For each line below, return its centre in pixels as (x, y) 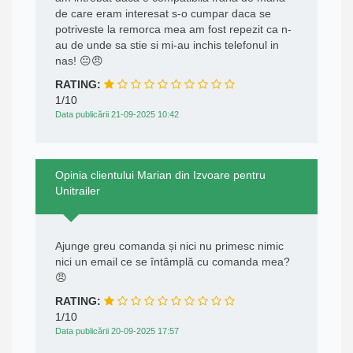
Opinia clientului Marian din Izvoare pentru (160, 175)
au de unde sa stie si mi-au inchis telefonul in (167, 45)
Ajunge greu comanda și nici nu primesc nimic (169, 246)
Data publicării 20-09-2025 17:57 (117, 331)
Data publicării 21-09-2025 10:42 (117, 115)
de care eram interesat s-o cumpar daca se (163, 14)
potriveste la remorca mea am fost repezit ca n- (173, 30)
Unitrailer (78, 191)
